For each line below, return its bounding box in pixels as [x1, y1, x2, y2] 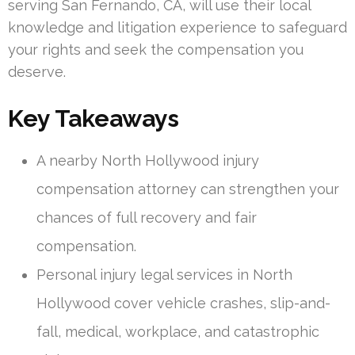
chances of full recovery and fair [36, 208, 257, 226]
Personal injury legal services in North [36, 265, 292, 283]
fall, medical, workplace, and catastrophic [36, 323, 319, 340]
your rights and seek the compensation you [8, 40, 303, 58]
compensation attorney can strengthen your [36, 180, 339, 197]
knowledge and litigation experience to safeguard [8, 18, 347, 36]
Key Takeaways [8, 104, 179, 132]
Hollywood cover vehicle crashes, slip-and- [36, 294, 330, 311]
